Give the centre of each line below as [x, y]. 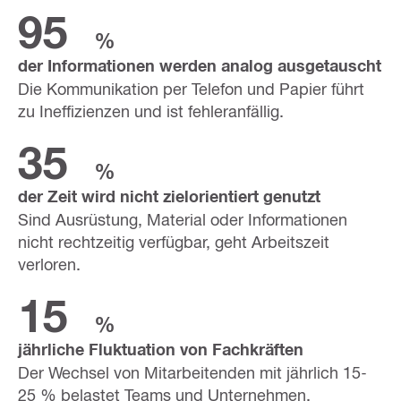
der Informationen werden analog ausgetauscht [200, 66]
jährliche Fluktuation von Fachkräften [161, 350]
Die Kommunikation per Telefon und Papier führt [191, 89]
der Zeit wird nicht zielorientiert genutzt [169, 196]
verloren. [49, 264]
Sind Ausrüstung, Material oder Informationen [183, 219]
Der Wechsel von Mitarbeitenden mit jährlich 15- [192, 372]
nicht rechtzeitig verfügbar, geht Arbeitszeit [174, 242]
